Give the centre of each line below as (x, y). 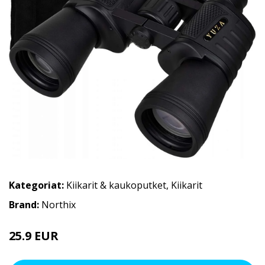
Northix (59, 205)
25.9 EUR (35, 236)
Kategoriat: (36, 185)
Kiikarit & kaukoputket (116, 185)
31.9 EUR (76, 237)
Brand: (25, 205)
